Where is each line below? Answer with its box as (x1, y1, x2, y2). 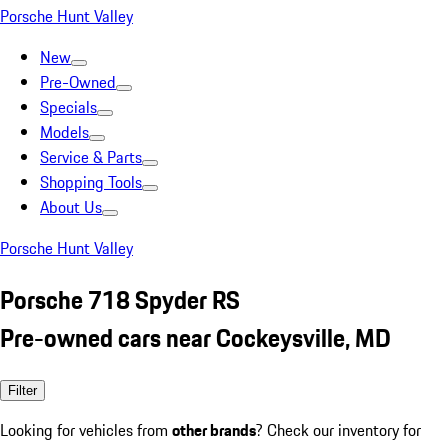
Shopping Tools (40, 170, 142, 194)
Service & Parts (40, 145, 142, 169)
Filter (8, 382, 37, 398)
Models (40, 120, 89, 144)
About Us (40, 195, 102, 219)
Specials (40, 95, 97, 119)
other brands (172, 417, 256, 442)
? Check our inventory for (256, 417, 421, 442)
